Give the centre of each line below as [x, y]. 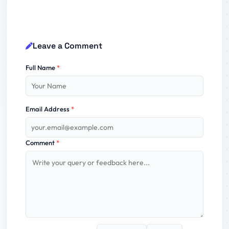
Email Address [48, 109]
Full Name [41, 67]
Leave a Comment [67, 46]
